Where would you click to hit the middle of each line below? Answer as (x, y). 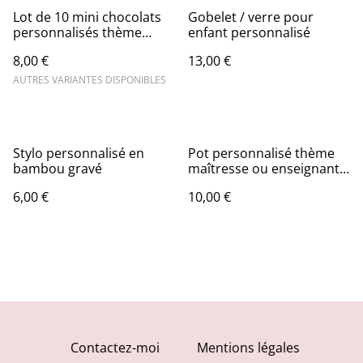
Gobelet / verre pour (251, 17)
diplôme (38, 48)
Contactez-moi (115, 348)
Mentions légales (248, 348)
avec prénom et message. (266, 184)
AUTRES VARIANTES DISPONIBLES (90, 80)
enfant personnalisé (249, 33)
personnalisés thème (77, 33)
